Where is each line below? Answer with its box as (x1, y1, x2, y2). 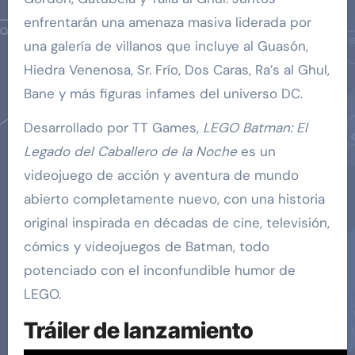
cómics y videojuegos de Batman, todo (23, 237, 269, 255)
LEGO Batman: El (202, 118, 307, 136)
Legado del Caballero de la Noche (23, 142, 237, 160)
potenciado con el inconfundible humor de (23, 261, 296, 279)
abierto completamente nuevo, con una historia (23, 189, 325, 208)
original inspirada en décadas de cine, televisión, (23, 213, 330, 231)
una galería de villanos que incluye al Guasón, (23, 36, 308, 55)
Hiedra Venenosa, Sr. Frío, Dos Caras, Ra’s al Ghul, (23, 60, 330, 78)
